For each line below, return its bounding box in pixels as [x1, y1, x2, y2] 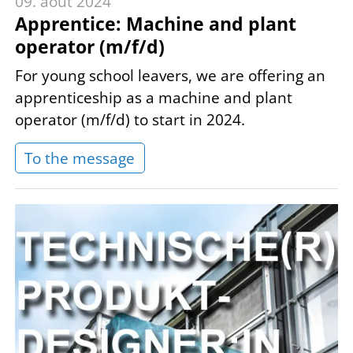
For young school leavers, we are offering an [15, 65, 325, 86]
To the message [24, 147, 136, 169]
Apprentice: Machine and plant [15, 12, 296, 37]
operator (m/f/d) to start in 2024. [15, 109, 245, 130]
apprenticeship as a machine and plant [15, 87, 292, 108]
